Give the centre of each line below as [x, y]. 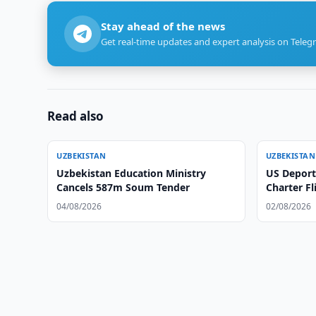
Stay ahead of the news [163, 26]
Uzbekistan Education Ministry [132, 173]
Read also [76, 116]
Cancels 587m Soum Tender [123, 187]
